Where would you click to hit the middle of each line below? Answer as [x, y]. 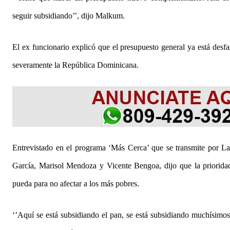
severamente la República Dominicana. [75, 65]
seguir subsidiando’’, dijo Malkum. [69, 15]
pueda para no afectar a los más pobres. [76, 183]
